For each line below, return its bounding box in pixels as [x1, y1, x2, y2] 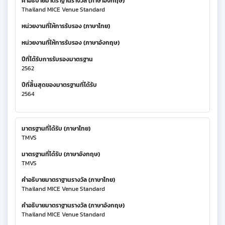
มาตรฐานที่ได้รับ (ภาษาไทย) [22, 124, 90, 133]
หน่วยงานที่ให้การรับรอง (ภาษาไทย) [22, 21, 110, 31]
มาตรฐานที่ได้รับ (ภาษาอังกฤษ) [22, 149, 100, 159]
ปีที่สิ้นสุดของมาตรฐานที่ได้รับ [22, 80, 97, 89]
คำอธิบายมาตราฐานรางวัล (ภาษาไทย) [22, 175, 115, 184]
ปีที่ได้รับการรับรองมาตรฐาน [22, 54, 93, 64]
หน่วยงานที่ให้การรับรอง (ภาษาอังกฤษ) [22, 38, 120, 47]
